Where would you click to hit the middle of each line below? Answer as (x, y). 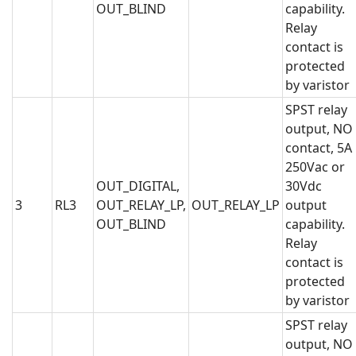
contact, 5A (319, 148)
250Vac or (315, 167)
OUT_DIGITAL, (138, 186)
